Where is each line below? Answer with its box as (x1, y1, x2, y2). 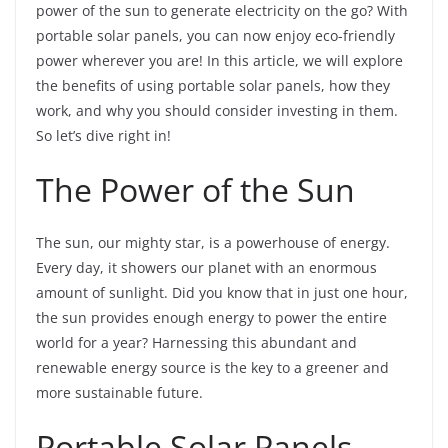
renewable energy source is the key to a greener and (36, 358, 389, 378)
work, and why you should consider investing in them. (36, 101, 398, 121)
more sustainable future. (36, 383, 203, 403)
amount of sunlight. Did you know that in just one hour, (36, 283, 408, 303)
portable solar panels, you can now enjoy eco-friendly (36, 26, 395, 46)
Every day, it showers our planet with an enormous (36, 258, 377, 278)
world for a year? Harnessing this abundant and (36, 333, 357, 353)
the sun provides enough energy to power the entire (36, 308, 387, 328)
